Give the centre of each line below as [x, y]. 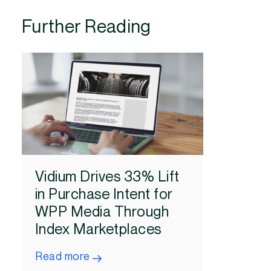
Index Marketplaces [98, 229]
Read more [63, 256]
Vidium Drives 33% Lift [107, 177]
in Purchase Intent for [104, 194]
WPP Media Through [102, 212]
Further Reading [87, 28]
